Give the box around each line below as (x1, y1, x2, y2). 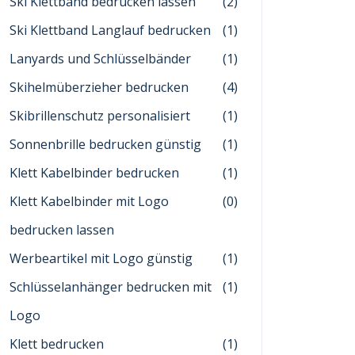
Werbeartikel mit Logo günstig (10, 250, 193, 267)
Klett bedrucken (10, 335, 104, 353)
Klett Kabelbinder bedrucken (10, 164, 179, 181)
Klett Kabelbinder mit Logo (10, 193, 169, 210)
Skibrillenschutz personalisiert (10, 107, 190, 124)
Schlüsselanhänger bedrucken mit (10, 278, 212, 296)
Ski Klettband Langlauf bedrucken (10, 21, 211, 39)
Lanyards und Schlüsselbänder (10, 50, 191, 67)
